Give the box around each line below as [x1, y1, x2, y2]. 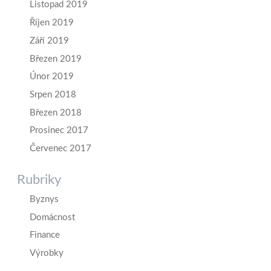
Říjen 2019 [30, 18, 74, 28]
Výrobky [30, 249, 64, 258]
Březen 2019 [30, 54, 82, 64]
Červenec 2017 [30, 143, 91, 153]
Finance [30, 230, 60, 240]
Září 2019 [30, 36, 69, 45]
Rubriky [17, 172, 61, 186]
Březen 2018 [30, 108, 82, 117]
